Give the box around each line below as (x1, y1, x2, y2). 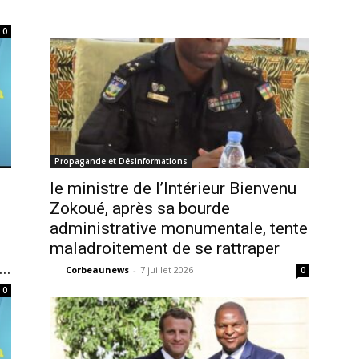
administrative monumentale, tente (50, 219, 308, 238)
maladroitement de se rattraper (50, 239, 280, 258)
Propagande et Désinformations (54, 155, 188, 167)
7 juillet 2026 (140, 264, 193, 276)
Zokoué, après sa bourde (50, 199, 230, 218)
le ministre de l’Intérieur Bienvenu (50, 179, 296, 198)
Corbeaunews (66, 264, 129, 276)
